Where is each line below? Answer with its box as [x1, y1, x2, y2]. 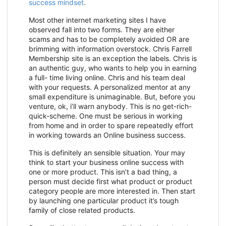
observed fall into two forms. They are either [29, 25, 175, 34]
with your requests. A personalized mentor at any [29, 83, 191, 92]
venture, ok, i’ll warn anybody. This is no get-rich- [29, 102, 192, 111]
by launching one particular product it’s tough [29, 196, 179, 205]
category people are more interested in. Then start [29, 187, 195, 196]
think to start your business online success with [29, 158, 184, 167]
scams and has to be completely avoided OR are [29, 35, 189, 44]
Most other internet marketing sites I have [29, 16, 166, 25]
